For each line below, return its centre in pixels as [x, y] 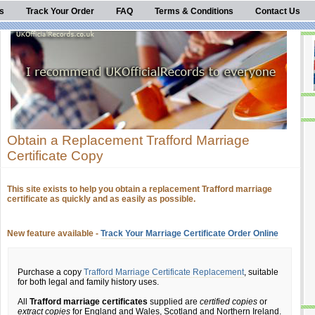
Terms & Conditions [194, 11]
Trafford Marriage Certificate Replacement [164, 272]
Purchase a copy [51, 272]
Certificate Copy [55, 156]
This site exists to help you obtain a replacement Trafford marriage [140, 189]
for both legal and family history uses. [88, 282]
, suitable [261, 272]
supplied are [174, 302]
